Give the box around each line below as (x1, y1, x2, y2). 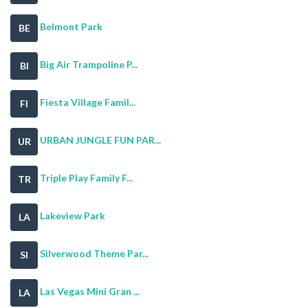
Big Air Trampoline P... (40, 58, 137, 71)
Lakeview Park (40, 210, 105, 222)
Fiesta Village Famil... (40, 96, 135, 109)
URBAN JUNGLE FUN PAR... (40, 134, 161, 146)
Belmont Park (40, 21, 102, 33)
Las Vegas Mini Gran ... (40, 285, 140, 298)
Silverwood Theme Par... (40, 247, 148, 260)
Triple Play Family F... (40, 172, 133, 184)
